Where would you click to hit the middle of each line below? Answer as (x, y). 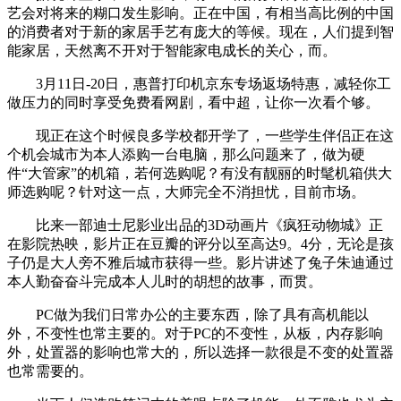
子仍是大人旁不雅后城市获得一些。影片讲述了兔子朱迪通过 (200, 262)
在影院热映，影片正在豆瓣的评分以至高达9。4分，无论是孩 (200, 243)
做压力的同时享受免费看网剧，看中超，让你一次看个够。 (193, 102)
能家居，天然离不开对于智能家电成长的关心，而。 (172, 50)
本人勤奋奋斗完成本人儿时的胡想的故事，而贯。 (165, 281)
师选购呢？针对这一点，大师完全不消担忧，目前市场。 (186, 192)
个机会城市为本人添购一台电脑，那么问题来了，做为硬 (186, 154)
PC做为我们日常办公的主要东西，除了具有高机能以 (188, 314)
